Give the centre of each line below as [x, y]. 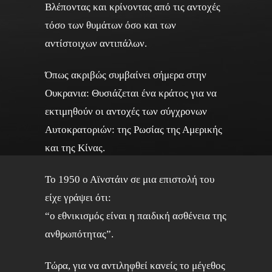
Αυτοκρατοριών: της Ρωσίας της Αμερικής [134, 130]
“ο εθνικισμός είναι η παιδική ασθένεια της [136, 216]
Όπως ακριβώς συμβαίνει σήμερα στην [126, 75]
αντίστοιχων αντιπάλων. [96, 43]
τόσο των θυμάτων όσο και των [110, 25]
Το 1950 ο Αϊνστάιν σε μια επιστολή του [130, 179]
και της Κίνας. [75, 148]
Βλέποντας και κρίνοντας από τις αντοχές [133, 7]
